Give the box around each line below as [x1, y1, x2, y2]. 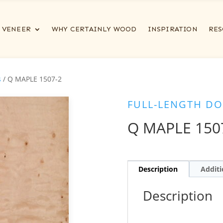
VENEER [1, 25, 31, 34]
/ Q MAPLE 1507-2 [1, 74, 62, 84]
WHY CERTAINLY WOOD [51, 25, 137, 34]
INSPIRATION [147, 25, 198, 34]
